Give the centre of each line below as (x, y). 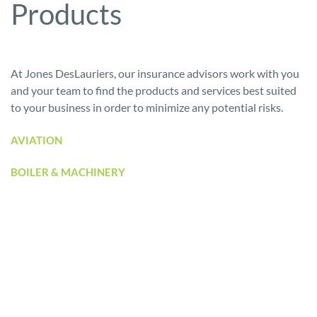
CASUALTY (38, 299)
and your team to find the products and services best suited (154, 90)
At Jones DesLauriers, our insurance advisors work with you (155, 73)
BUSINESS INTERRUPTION (76, 236)
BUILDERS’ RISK (50, 204)
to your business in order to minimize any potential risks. (147, 107)
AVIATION (36, 140)
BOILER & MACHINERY (68, 172)
